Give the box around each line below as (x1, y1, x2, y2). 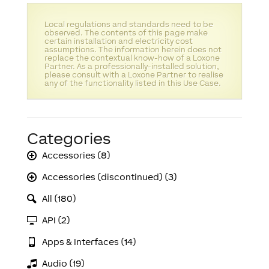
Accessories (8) (42, 150, 111, 161)
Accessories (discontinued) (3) (42, 172, 178, 183)
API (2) (42, 215, 71, 226)
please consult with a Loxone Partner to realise (44, 70, 223, 80)
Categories (26, 129, 110, 148)
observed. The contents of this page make (44, 28, 208, 38)
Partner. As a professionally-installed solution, (44, 62, 219, 71)
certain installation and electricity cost (44, 37, 193, 46)
